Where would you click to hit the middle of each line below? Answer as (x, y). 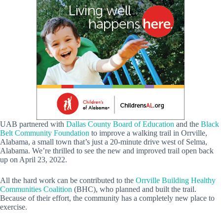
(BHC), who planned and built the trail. (134, 189)
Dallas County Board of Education (120, 124)
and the (187, 124)
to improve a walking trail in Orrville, (148, 133)
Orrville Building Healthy (176, 180)
